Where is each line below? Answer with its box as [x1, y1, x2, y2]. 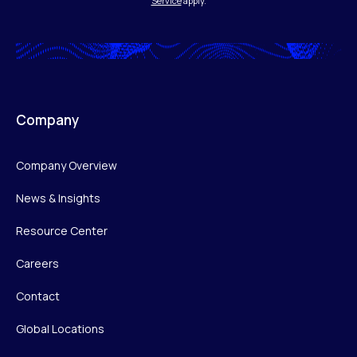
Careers [16, 255, 59, 271]
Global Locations [16, 320, 104, 336]
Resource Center [16, 222, 108, 238]
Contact [16, 288, 60, 304]
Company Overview [16, 157, 117, 173]
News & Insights [16, 190, 100, 206]
